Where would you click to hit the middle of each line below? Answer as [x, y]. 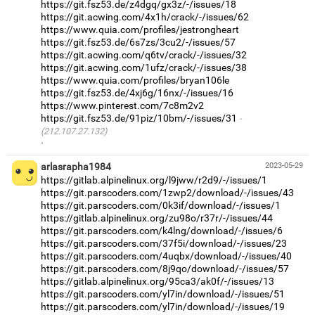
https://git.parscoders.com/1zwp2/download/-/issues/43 [167, 192]
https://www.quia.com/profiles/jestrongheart [140, 29]
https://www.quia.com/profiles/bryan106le [135, 80]
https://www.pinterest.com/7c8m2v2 [122, 105]
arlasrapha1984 [76, 166]
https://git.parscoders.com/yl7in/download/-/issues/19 [163, 306]
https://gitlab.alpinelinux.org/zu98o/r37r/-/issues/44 [157, 218]
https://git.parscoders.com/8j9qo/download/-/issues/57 [165, 268]
